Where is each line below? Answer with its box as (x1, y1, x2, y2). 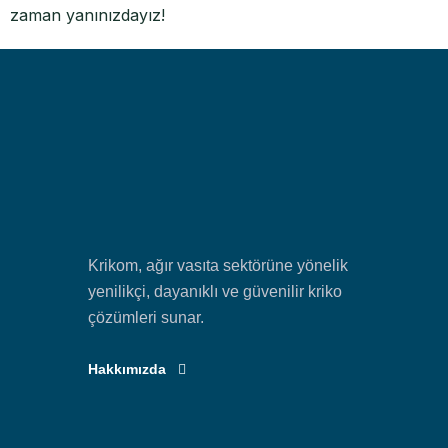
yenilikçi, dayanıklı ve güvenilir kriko (88, 283, 342, 300)
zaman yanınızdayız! (10, 5, 165, 25)
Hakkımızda (88, 361, 166, 378)
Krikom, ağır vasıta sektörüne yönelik (88, 257, 348, 274)
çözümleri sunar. (88, 309, 204, 326)
